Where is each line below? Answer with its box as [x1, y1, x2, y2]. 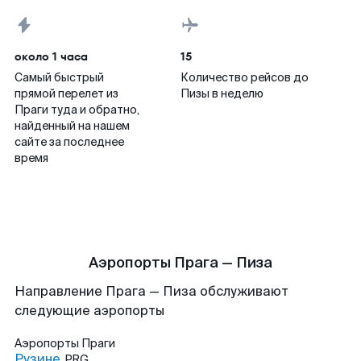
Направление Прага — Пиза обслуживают [15, 283, 288, 300]
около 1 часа [15, 48, 88, 64]
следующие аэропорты [15, 302, 164, 319]
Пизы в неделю [180, 86, 263, 101]
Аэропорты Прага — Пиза [89, 253, 272, 272]
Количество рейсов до [180, 70, 309, 85]
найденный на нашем [15, 118, 130, 133]
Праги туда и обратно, [15, 102, 139, 117]
